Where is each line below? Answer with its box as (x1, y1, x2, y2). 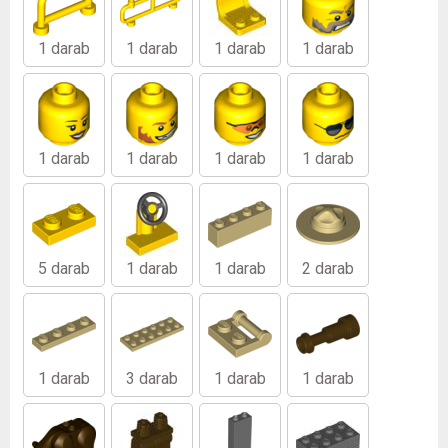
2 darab (302, 259, 354, 279)
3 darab (126, 369, 178, 389)
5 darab (38, 259, 90, 279)
